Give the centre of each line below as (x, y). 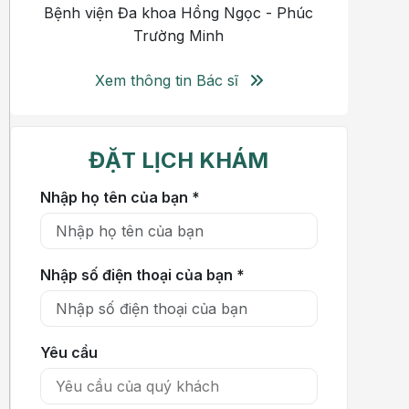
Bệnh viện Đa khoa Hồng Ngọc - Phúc (179, 13)
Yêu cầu (68, 352)
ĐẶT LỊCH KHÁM (179, 160)
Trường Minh (179, 36)
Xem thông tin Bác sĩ (168, 80)
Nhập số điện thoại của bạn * (142, 275)
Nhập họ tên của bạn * (120, 197)
